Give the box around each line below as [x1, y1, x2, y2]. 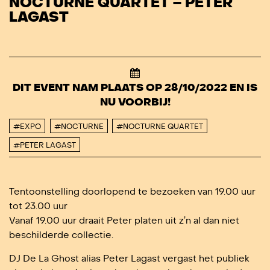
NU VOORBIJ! [99, 95, 171, 109]
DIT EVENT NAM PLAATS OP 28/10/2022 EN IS [13, 81, 257, 95]
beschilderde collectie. [9, 229, 113, 240]
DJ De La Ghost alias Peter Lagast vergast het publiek [9, 253, 250, 264]
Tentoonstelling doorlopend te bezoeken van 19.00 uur [9, 186, 256, 197]
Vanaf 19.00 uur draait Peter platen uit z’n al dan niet [9, 215, 239, 226]
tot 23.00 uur [9, 200, 67, 212]
